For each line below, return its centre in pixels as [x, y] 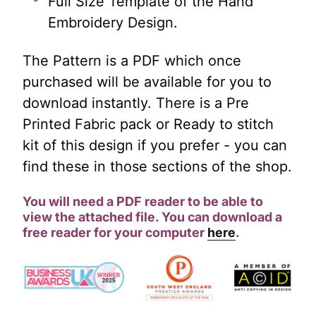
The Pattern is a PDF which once [132, 61]
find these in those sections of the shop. [157, 167]
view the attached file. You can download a [152, 217]
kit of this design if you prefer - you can [155, 146]
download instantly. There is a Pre [136, 103]
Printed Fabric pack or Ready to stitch [148, 124]
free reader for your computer [115, 233]
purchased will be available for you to [147, 82]
